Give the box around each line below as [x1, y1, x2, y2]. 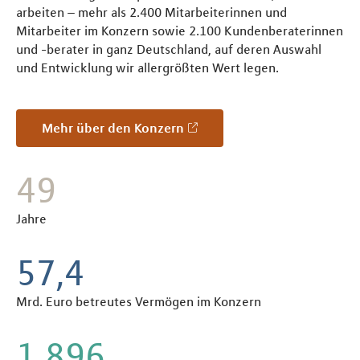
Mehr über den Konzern [53, 119, 184, 136]
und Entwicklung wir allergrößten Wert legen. [16, 59, 279, 76]
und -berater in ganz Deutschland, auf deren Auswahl [16, 40, 321, 57]
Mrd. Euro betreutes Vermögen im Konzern [16, 293, 261, 310]
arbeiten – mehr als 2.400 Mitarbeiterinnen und [16, 3, 287, 20]
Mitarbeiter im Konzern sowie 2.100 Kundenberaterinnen [16, 22, 343, 39]
